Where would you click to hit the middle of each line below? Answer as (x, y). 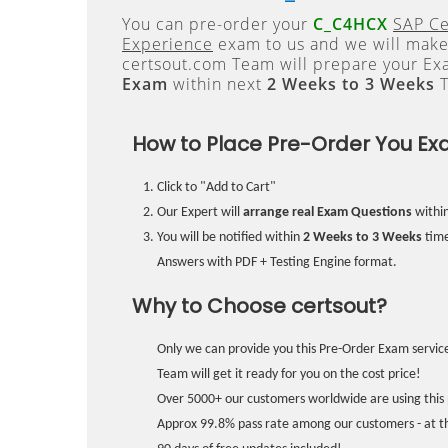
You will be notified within (230, 237)
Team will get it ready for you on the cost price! (289, 374)
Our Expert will (200, 212)
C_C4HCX (350, 24)
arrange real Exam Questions (327, 212)
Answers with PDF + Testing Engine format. (277, 262)
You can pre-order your (217, 24)
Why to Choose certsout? (259, 306)
